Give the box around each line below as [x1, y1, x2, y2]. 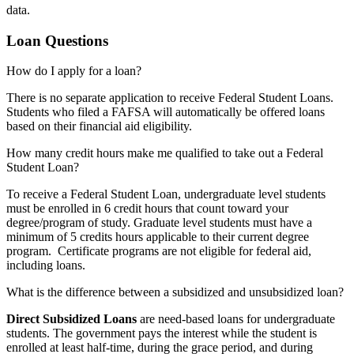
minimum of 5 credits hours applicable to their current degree [6, 230, 309, 244]
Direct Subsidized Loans [6, 312, 137, 326]
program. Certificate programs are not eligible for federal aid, [6, 244, 311, 258]
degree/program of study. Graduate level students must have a [6, 216, 312, 230]
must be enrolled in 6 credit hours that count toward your [6, 201, 288, 216]
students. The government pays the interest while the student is [6, 326, 317, 341]
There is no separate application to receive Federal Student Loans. [6, 91, 333, 105]
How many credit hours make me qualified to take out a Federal [6, 146, 323, 160]
